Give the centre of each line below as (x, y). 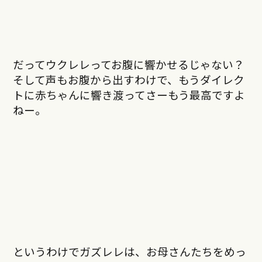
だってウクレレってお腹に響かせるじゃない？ (128, 64)
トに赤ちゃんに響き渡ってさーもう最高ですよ (129, 95)
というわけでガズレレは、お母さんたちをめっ (129, 251)
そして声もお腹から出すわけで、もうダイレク (128, 80)
